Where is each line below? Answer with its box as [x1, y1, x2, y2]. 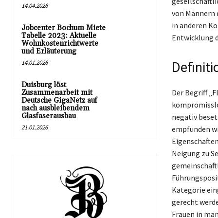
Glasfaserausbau [21, 111, 76, 121]
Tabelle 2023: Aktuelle [21, 31, 96, 40]
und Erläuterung [21, 47, 76, 56]
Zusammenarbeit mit [21, 88, 92, 97]
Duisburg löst [21, 80, 66, 90]
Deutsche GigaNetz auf [21, 96, 97, 105]
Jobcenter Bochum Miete [21, 23, 106, 33]
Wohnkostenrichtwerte [21, 39, 98, 48]
